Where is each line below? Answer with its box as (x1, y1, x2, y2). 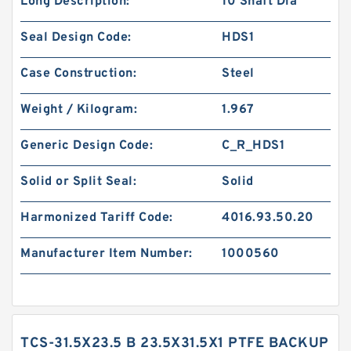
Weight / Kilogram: (20, 102, 137, 118)
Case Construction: (20, 66, 136, 81)
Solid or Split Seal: (20, 174, 136, 190)
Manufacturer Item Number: (20, 246, 193, 262)
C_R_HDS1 (222, 138, 285, 154)
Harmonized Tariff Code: (20, 210, 173, 226)
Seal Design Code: (20, 30, 132, 45)
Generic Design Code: (20, 138, 153, 154)
